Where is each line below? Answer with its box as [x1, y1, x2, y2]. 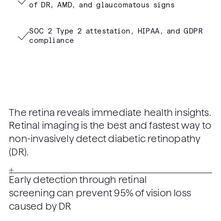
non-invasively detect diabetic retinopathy [9, 133, 201, 145]
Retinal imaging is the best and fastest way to [9, 119, 212, 131]
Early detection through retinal [9, 174, 147, 185]
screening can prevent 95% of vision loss [9, 187, 191, 199]
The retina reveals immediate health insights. [9, 107, 211, 118]
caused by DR [9, 200, 72, 212]
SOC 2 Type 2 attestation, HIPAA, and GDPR [29, 26, 203, 36]
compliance [29, 36, 74, 45]
